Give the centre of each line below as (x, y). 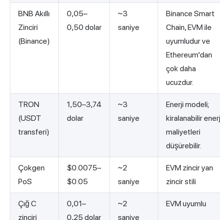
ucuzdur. (180, 82)
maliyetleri (183, 132)
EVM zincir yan (190, 168)
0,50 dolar (84, 27)
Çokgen (31, 168)
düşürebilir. (184, 146)
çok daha (181, 69)
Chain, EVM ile (189, 27)
